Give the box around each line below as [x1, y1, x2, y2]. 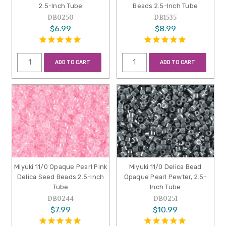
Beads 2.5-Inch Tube [133, 2, 198, 10]
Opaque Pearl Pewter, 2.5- [124, 173, 207, 181]
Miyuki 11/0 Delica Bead [129, 163, 202, 171]
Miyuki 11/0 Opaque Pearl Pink [14, 163, 107, 171]
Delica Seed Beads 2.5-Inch [17, 173, 104, 181]
